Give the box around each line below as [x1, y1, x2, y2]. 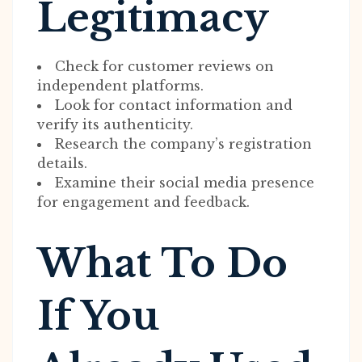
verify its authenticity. [37, 116, 193, 133]
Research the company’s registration [55, 136, 312, 152]
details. [37, 155, 87, 171]
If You [37, 292, 159, 340]
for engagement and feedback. [37, 194, 250, 210]
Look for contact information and [55, 97, 293, 113]
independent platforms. [37, 78, 204, 94]
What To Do [37, 239, 288, 288]
